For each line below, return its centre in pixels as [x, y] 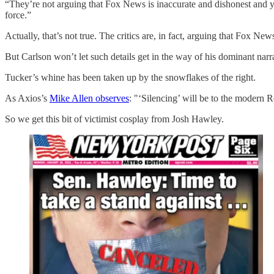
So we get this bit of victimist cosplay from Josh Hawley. [114, 119]
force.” [18, 15]
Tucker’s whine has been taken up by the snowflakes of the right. [130, 77]
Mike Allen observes [89, 98]
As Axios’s [27, 98]
